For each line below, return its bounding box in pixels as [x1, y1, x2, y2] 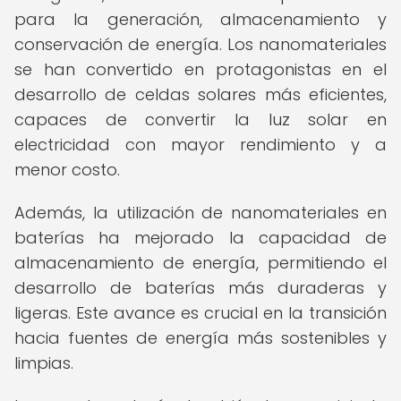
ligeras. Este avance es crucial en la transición [14, 302, 387, 324]
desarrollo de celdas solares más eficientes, [14, 83, 387, 106]
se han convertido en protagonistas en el [14, 58, 387, 81]
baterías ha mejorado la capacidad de [14, 226, 387, 249]
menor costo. [14, 158, 120, 181]
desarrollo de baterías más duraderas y [14, 277, 387, 299]
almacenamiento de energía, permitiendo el [14, 252, 387, 274]
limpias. [14, 352, 73, 374]
